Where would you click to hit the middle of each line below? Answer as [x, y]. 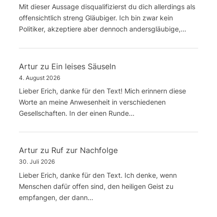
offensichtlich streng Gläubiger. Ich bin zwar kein [96, 18]
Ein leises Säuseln [84, 66]
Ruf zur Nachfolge [85, 150]
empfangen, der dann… [56, 197]
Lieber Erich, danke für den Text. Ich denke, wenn [98, 175]
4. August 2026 [39, 77]
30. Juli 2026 [37, 162]
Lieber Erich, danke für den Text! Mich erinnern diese [102, 91]
